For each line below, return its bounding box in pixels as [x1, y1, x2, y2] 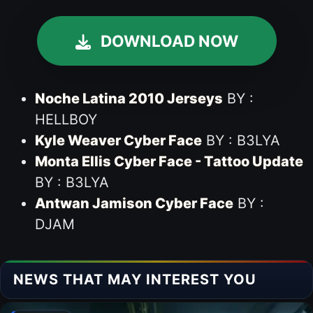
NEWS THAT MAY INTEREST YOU [13, 270, 256, 288]
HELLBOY [34, 110, 97, 128]
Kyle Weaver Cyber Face [34, 131, 202, 149]
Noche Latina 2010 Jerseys [34, 89, 223, 107]
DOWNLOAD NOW [100, 31, 238, 50]
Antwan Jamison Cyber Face [34, 194, 233, 212]
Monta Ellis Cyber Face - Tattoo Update [34, 152, 303, 170]
